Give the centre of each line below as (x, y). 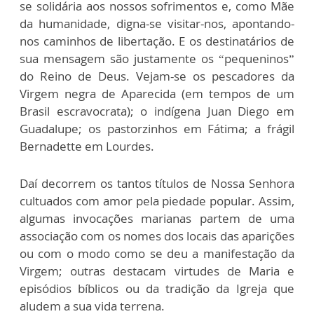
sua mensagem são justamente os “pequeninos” (157, 59)
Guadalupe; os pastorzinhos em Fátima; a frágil (157, 129)
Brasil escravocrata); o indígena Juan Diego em (157, 111)
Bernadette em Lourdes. (87, 146)
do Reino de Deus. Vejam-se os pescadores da (157, 76)
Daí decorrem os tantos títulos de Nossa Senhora (157, 184)
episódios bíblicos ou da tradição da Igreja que (157, 289)
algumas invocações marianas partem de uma (157, 219)
